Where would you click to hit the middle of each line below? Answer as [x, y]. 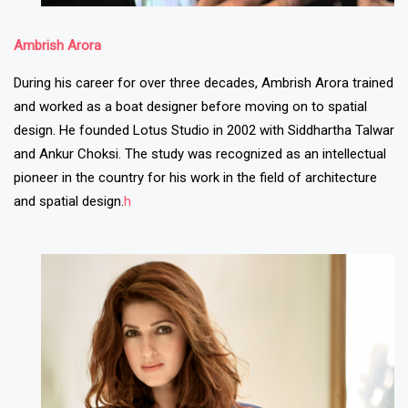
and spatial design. [69, 202]
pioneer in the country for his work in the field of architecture [195, 178]
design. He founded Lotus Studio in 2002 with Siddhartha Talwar [204, 131]
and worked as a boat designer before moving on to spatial [190, 107]
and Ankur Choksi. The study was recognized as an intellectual [200, 154]
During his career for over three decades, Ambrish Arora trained [204, 83]
